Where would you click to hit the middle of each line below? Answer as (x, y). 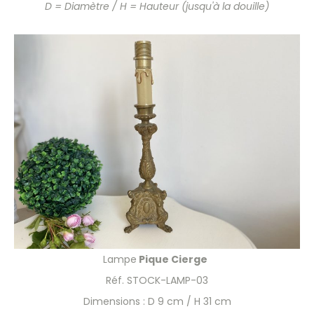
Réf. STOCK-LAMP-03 (157, 280)
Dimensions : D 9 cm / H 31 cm (157, 301)
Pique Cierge (174, 259)
